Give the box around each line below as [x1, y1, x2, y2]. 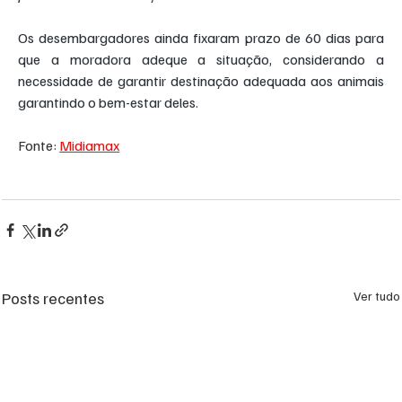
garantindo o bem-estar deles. [18, 93, 199, 112]
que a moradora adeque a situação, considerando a [18, 50, 384, 69]
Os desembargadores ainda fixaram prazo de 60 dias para [18, 29, 384, 48]
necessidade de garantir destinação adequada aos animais [18, 72, 384, 91]
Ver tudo [353, 288, 400, 304]
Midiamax [59, 136, 120, 155]
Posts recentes [2, 288, 105, 309]
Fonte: [18, 136, 60, 155]
